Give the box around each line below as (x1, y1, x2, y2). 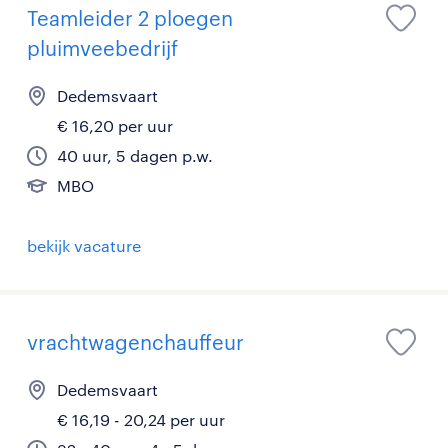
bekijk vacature (27, 236, 141, 256)
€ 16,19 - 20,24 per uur (57, 410, 225, 430)
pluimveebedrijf (27, 36, 178, 61)
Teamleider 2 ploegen (27, 6, 233, 31)
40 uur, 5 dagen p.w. (57, 146, 213, 166)
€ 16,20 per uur (57, 116, 173, 136)
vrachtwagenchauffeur (27, 330, 244, 355)
